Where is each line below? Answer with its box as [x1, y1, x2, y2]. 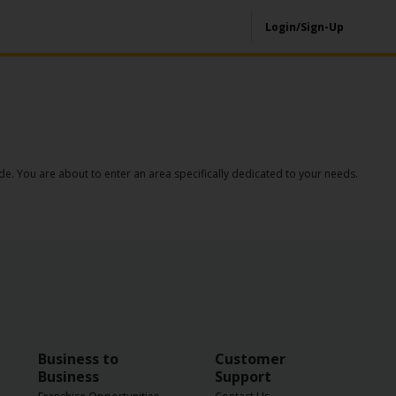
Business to [38, 349, 118, 369]
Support [215, 367, 271, 387]
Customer [215, 349, 286, 369]
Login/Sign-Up [265, 19, 344, 34]
